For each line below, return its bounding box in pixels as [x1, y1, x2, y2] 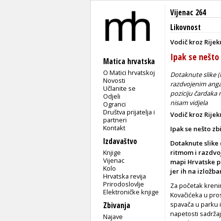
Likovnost [170, 22, 201, 33]
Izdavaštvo [103, 136, 137, 147]
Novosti [103, 75, 126, 85]
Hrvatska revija [103, 171, 147, 181]
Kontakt [103, 123, 126, 132]
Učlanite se [103, 83, 136, 93]
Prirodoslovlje [103, 179, 145, 188]
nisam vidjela [170, 98, 208, 107]
